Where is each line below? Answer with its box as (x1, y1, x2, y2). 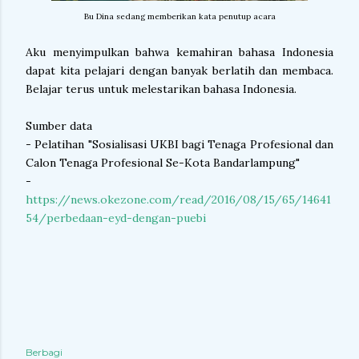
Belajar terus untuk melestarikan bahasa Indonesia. (26, 82, 300, 96)
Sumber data (26, 119, 92, 133)
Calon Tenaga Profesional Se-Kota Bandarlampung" (26, 155, 300, 170)
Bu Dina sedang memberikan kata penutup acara (83, 11, 276, 22)
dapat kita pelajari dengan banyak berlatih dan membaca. (26, 63, 333, 78)
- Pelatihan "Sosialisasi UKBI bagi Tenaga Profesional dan (26, 137, 333, 151)
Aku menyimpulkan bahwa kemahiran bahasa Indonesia (26, 45, 333, 59)
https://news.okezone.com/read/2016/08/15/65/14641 (26, 192, 331, 207)
